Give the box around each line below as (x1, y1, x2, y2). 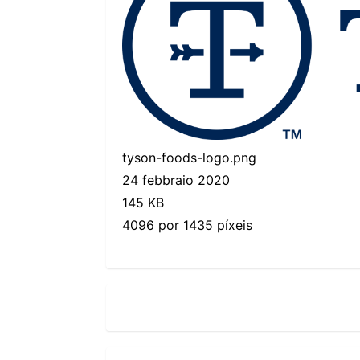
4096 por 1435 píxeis (122, 216, 252, 233)
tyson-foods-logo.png (122, 149, 256, 166)
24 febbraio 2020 (122, 171, 230, 188)
